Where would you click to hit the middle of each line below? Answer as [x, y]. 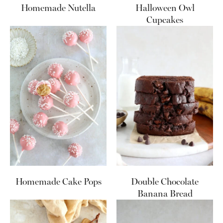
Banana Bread [165, 193]
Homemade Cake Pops [58, 181]
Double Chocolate [165, 181]
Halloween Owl [165, 8]
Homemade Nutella [58, 8]
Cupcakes [165, 20]
